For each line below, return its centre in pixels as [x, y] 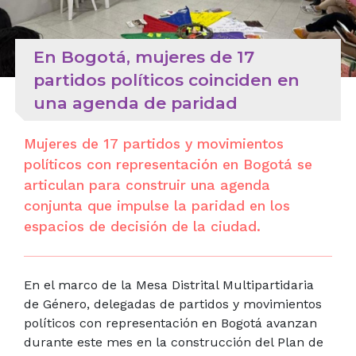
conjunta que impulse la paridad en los [157, 205]
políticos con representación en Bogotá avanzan [170, 323]
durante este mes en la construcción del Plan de [174, 342]
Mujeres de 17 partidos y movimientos [154, 143]
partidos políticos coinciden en [166, 79]
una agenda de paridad [135, 103]
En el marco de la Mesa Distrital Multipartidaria [169, 284]
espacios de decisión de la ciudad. [142, 226]
